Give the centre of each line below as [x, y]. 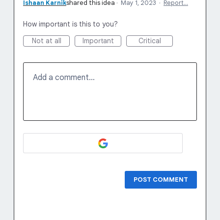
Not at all [46, 41]
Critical [150, 41]
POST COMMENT [161, 179]
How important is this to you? [70, 24]
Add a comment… [64, 78]
